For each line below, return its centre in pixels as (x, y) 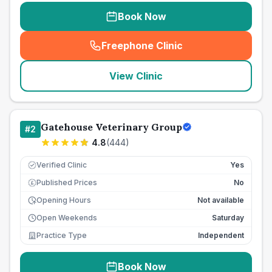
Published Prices (67, 182)
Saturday (228, 218)
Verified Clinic (62, 165)
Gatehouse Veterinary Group (111, 127)
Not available (221, 200)
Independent (221, 235)
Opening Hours (64, 200)
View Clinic (136, 76)
